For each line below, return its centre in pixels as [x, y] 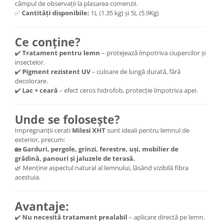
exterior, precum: [40, 139]
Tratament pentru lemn [61, 53]
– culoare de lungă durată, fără [135, 71]
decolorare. [31, 81]
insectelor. [30, 62]
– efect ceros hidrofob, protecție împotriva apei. [129, 90]
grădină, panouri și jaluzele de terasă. [75, 158]
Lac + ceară [40, 90]
